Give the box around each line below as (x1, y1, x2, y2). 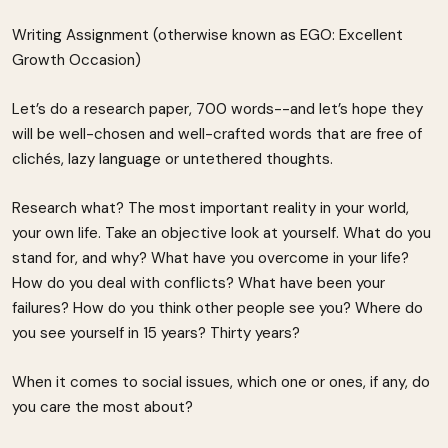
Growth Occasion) (12, 50, 141, 71)
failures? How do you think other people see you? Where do (12, 298, 423, 319)
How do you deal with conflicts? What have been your (12, 273, 385, 294)
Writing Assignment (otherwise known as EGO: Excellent (12, 25, 403, 46)
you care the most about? (12, 397, 193, 418)
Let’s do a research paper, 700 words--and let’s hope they (12, 99, 423, 120)
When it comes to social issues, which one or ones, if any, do (12, 372, 430, 393)
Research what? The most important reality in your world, (12, 198, 409, 219)
